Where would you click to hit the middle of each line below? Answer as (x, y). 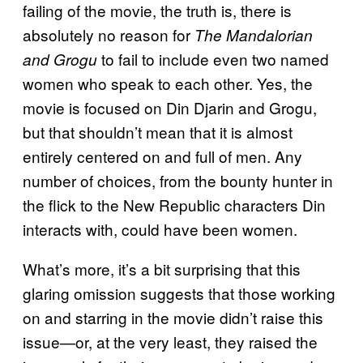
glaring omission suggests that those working (179, 293)
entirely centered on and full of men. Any (162, 156)
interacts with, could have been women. (160, 229)
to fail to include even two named (215, 59)
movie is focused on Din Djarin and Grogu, (170, 108)
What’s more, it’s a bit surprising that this (162, 269)
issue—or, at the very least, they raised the (170, 342)
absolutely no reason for (109, 35)
